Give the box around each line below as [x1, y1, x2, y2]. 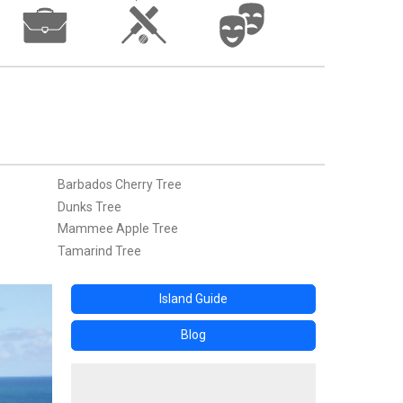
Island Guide [158, 291, 228, 306]
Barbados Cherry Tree [57, 177, 182, 193]
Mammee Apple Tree [57, 221, 178, 237]
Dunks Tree [57, 199, 121, 214]
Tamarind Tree [57, 243, 141, 258]
